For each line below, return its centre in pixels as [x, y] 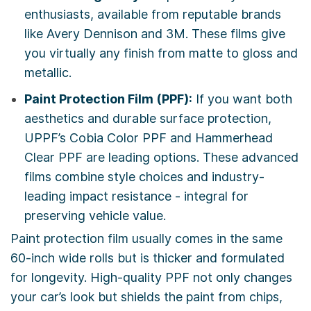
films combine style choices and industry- [144, 177]
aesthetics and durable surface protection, [148, 119]
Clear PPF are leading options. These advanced [161, 158]
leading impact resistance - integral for [136, 196]
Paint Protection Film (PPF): [108, 99]
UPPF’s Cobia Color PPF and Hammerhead [149, 138]
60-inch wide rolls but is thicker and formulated [148, 258]
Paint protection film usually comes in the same [146, 239]
